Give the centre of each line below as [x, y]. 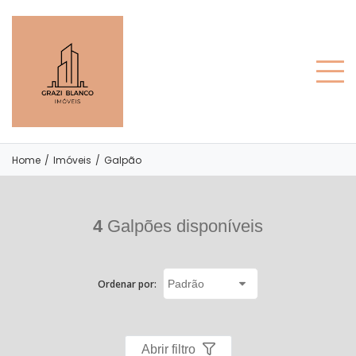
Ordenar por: [128, 284]
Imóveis [72, 160]
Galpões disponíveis [183, 226]
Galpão [123, 160]
